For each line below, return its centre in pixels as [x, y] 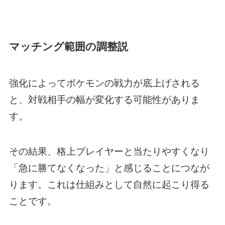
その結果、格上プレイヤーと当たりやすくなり [109, 152]
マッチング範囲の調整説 [68, 47]
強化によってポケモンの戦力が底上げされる [104, 83]
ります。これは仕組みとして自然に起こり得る [109, 185]
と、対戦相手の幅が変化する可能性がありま [104, 99]
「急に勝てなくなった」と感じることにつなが [109, 168]
